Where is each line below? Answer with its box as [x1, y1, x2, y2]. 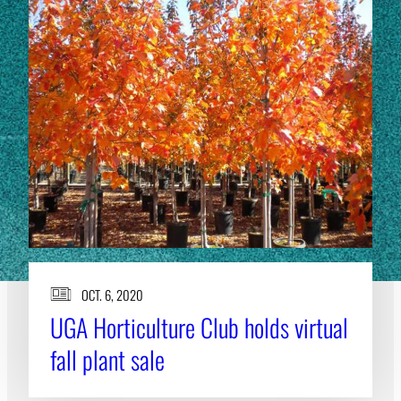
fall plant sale [50, 340, 165, 378]
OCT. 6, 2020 [81, 284, 143, 304]
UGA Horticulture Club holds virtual [50, 308, 348, 346]
